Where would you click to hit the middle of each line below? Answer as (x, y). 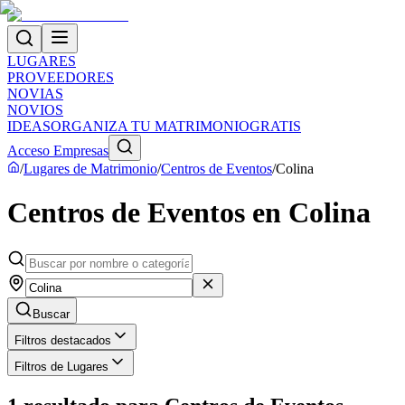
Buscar (51, 314)
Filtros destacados (63, 340)
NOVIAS (35, 94)
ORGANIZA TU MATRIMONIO (150, 126)
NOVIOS (35, 110)
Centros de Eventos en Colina (189, 213)
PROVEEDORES (61, 77)
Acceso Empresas (58, 151)
